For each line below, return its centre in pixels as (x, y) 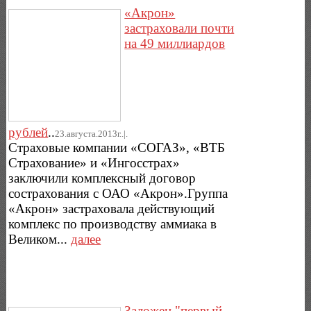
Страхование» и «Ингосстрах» (94, 163)
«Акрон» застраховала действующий (112, 209)
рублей (28, 133)
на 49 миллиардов (175, 44)
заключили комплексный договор (102, 178)
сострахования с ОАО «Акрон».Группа (118, 194)
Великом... (40, 239)
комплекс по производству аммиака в (113, 224)
